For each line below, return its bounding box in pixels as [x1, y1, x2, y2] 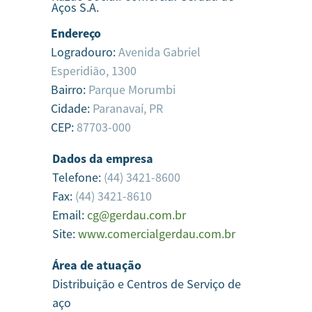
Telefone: [52, 169, 104, 185]
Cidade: [51, 100, 93, 116]
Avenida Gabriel [118, 44, 201, 60]
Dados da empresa [52, 150, 153, 166]
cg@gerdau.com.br [86, 207, 186, 223]
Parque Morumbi [88, 81, 175, 97]
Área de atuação [52, 257, 141, 273]
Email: [52, 207, 87, 223]
